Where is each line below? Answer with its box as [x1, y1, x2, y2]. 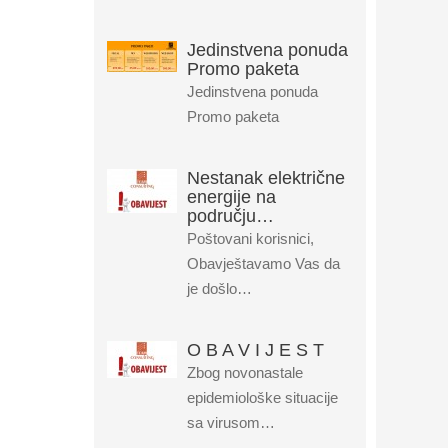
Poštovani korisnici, [186, 230, 314, 247]
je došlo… [186, 280, 252, 297]
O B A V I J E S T [186, 340, 324, 360]
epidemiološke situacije [186, 389, 338, 406]
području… [186, 206, 274, 226]
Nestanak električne [186, 168, 345, 188]
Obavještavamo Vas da [186, 255, 340, 272]
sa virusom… [186, 414, 275, 431]
